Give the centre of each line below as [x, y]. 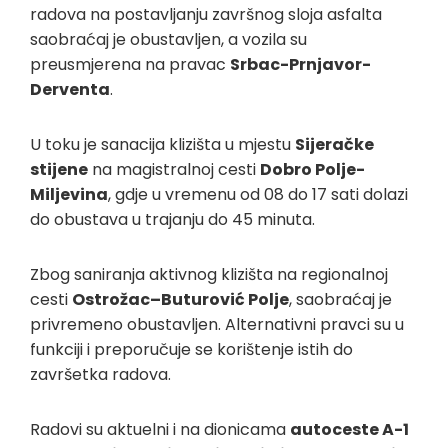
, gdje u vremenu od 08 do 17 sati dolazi [258, 194]
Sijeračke [334, 144]
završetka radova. [100, 374]
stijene [59, 169]
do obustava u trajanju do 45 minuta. [172, 219]
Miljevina [69, 194]
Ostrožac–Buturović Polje [180, 299]
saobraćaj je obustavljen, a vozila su [168, 39]
